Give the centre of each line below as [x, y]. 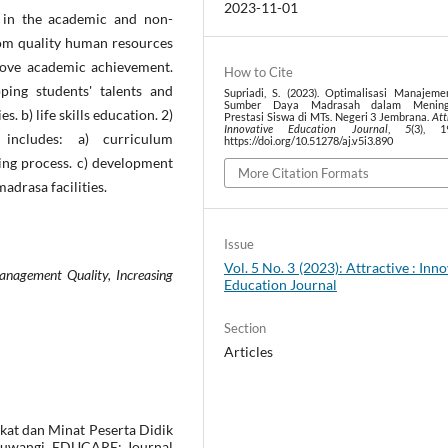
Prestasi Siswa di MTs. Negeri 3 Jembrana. [328, 117]
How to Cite [259, 72]
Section [245, 327]
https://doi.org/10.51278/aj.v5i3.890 [309, 141]
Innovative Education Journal [306, 129]
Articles [249, 351]
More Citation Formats [304, 172]
